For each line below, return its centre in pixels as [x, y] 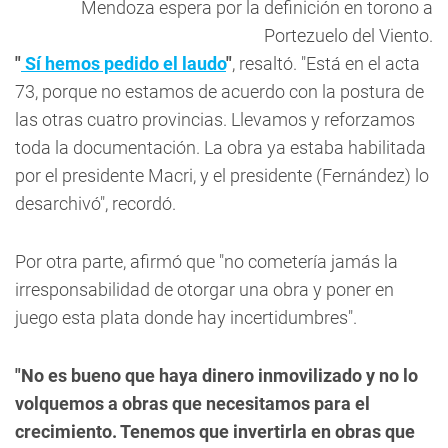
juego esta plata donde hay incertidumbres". [186, 317]
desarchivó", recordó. [95, 203]
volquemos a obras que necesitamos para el [192, 403]
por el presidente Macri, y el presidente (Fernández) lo [222, 175]
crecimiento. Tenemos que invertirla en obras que [215, 431]
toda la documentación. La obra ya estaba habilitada [220, 147]
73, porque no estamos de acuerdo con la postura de [219, 91]
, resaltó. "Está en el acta [326, 63]
